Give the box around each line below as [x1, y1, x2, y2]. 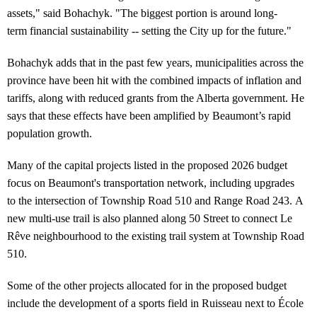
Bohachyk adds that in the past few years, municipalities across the [7, 56, 304, 69]
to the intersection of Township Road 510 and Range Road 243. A [7, 194, 303, 207]
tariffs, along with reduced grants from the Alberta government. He [7, 91, 304, 104]
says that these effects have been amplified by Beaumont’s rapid [7, 109, 291, 122]
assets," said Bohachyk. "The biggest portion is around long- [7, 6, 277, 19]
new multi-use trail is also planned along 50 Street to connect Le [7, 212, 292, 224]
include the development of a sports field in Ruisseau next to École [7, 296, 304, 309]
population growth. [7, 127, 92, 139]
